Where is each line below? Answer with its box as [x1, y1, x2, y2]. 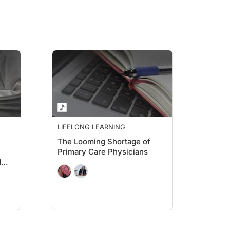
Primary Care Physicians [57, 147, 148, 157]
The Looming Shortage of [57, 137, 150, 146]
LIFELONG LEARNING [57, 123, 125, 131]
